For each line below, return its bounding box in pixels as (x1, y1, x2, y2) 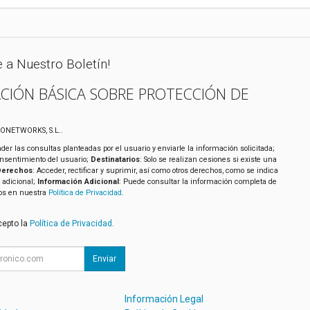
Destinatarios (90, 155, 140, 165)
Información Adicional (37, 177, 119, 187)
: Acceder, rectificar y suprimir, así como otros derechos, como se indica (32, 166, 278, 176)
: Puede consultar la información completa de (118, 177, 277, 187)
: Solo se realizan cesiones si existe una (139, 155, 277, 165)
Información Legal (125, 293, 204, 304)
